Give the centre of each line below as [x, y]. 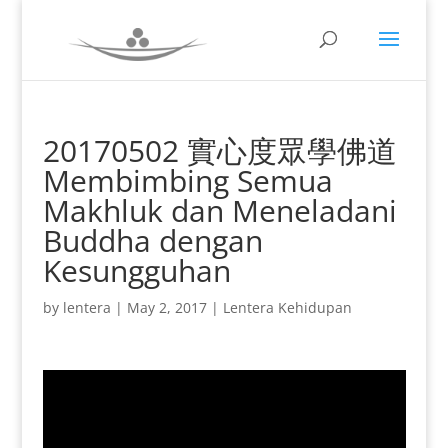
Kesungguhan [136, 270]
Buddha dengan [152, 240]
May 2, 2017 [166, 307]
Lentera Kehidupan [287, 307]
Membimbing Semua [187, 180]
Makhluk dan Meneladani [219, 210]
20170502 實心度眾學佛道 [219, 150]
